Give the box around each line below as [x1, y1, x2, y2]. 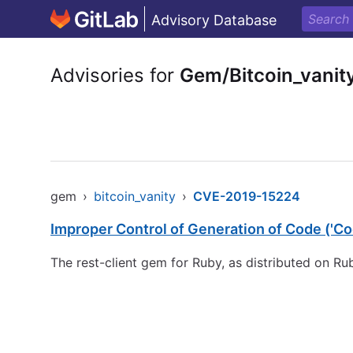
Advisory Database [151, 12, 277, 28]
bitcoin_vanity [94, 188, 176, 204]
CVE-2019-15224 [193, 188, 300, 204]
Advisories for [50, 64, 180, 87]
